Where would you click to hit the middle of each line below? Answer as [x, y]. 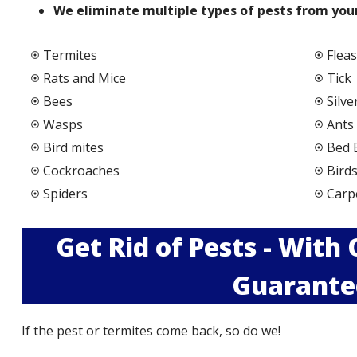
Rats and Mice [85, 78]
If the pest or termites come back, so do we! [152, 330]
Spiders [66, 193]
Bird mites [74, 147]
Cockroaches [82, 170]
